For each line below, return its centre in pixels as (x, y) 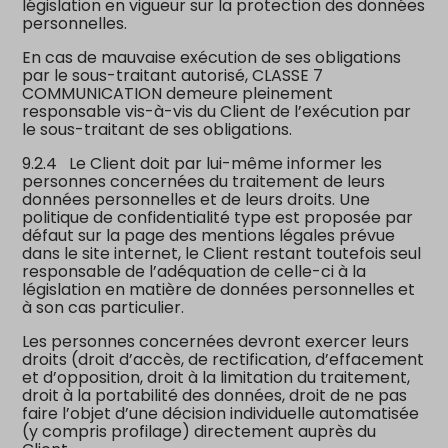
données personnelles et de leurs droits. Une (196, 199)
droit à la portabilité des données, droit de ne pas (215, 395)
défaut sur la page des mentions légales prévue (209, 235)
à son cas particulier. (103, 307)
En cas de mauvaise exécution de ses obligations (212, 57)
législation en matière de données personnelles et (219, 289)
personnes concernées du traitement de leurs (204, 181)
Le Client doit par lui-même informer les (226, 163)
